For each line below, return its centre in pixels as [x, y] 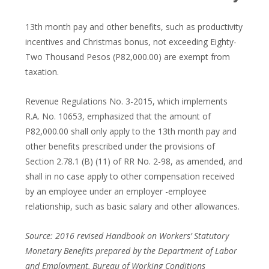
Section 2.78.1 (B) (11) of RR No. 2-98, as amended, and [134, 161]
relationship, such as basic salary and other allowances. [132, 206]
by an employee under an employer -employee [116, 191]
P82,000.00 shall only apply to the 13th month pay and [131, 131]
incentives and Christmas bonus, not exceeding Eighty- [131, 42]
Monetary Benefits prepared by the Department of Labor [131, 251]
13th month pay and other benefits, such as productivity [134, 27]
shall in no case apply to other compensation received [130, 176]
